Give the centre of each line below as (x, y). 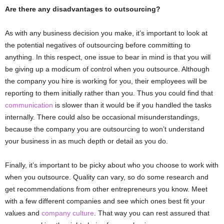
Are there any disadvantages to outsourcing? (83, 9)
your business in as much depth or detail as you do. (86, 141)
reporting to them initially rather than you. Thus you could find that (109, 93)
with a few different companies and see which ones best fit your (105, 201)
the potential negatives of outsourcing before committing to (98, 45)
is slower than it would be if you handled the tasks (132, 105)
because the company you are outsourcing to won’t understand (105, 129)
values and (23, 213)
